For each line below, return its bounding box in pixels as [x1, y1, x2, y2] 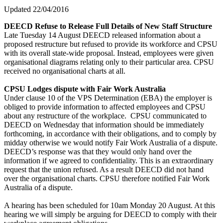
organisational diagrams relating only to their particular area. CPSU [4, 57, 214, 66]
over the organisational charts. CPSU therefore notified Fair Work [4, 174, 210, 183]
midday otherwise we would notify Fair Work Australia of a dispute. [4, 138, 218, 147]
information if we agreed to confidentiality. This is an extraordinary [4, 156, 214, 165]
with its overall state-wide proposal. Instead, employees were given [4, 48, 214, 57]
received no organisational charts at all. [4, 66, 125, 75]
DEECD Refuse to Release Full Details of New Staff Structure [4, 21, 212, 30]
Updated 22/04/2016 [4, 4, 69, 13]
